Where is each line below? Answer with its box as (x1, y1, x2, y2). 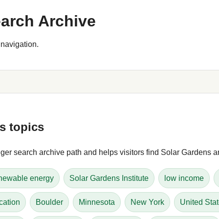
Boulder (36, 197, 63, 206)
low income (164, 174, 204, 182)
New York (131, 197, 164, 206)
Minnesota (79, 197, 115, 206)
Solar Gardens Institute (69, 174, 149, 182)
